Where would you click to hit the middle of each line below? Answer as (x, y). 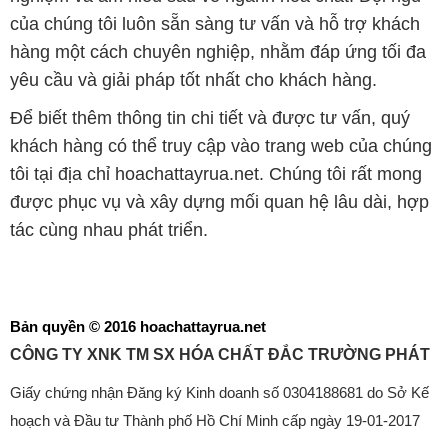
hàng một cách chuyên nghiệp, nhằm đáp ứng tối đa (217, 52)
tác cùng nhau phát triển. (108, 230)
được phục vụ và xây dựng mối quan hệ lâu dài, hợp (219, 202)
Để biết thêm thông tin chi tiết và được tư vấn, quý (209, 118)
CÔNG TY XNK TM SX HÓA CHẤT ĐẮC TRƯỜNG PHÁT (219, 354)
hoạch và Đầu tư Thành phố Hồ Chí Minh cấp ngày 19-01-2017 (214, 420)
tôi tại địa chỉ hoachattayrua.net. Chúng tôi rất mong (215, 174)
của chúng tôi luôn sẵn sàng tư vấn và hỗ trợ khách (214, 24)
